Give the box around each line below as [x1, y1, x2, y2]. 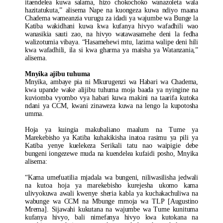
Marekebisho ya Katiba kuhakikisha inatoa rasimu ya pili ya [25, 134, 198, 141]
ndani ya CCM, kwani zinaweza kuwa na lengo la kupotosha [25, 102, 198, 110]
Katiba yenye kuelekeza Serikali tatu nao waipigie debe [25, 142, 198, 149]
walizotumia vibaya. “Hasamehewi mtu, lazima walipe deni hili [25, 38, 198, 46]
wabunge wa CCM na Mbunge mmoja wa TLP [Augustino [25, 198, 198, 205]
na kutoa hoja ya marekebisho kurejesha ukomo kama [25, 182, 198, 189]
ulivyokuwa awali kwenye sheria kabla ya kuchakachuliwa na [25, 190, 198, 197]
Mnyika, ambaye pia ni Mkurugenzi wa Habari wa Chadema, [25, 78, 198, 86]
